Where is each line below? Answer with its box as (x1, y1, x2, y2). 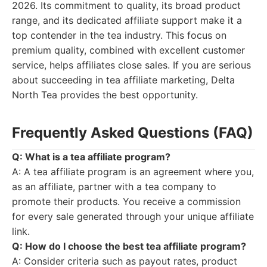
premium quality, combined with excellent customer (12, 44, 245, 56)
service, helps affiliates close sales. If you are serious (12, 59, 251, 71)
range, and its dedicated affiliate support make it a (12, 14, 242, 26)
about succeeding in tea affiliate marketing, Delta (12, 74, 235, 86)
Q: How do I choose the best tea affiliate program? (12, 240, 246, 252)
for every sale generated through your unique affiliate (12, 210, 254, 222)
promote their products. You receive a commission (12, 195, 241, 207)
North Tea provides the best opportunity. (12, 89, 198, 101)
